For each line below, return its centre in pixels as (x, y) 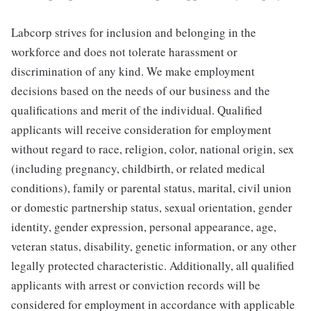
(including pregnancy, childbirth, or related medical (138, 169)
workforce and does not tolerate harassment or (124, 52)
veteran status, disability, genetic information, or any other (154, 246)
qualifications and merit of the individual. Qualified (137, 110)
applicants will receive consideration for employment (141, 130)
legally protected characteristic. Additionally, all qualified (153, 266)
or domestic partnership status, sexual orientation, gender (152, 208)
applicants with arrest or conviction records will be (136, 285)
